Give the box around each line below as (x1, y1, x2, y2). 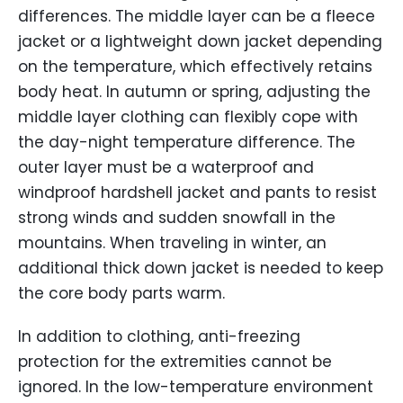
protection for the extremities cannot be (18, 351, 332, 373)
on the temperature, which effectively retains (18, 56, 372, 78)
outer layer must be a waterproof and (18, 157, 314, 179)
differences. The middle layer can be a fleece (18, 5, 375, 28)
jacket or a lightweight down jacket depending (18, 31, 382, 53)
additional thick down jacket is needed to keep (18, 257, 383, 280)
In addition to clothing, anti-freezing (18, 326, 300, 348)
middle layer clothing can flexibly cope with (18, 106, 358, 129)
